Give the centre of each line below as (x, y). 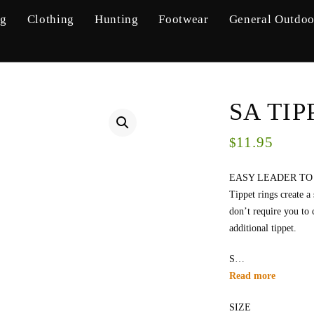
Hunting (116, 19)
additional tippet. (262, 228)
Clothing (51, 19)
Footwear (184, 19)
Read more (252, 275)
